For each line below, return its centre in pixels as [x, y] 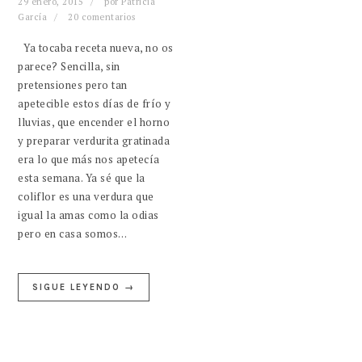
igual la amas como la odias [88, 215]
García [33, 17]
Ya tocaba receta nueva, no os [96, 47]
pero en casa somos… [73, 233]
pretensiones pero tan [73, 84]
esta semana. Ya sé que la [82, 177]
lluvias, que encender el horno [94, 122]
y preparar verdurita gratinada [94, 140]
